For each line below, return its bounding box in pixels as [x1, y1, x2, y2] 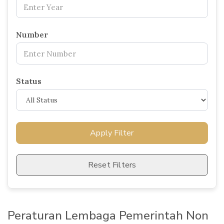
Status [16, 75, 41, 86]
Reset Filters [87, 159, 136, 170]
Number [16, 29, 48, 39]
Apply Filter [90, 127, 134, 138]
